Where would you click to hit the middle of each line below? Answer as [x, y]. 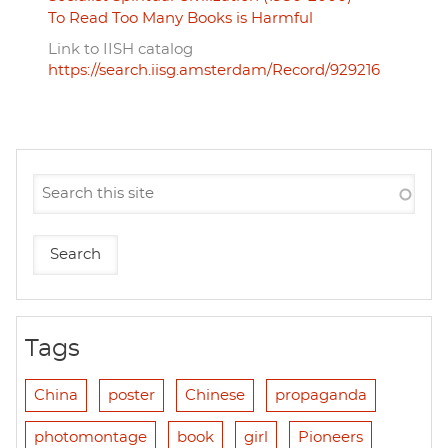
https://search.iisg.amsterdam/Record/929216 [214, 71]
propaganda [321, 396]
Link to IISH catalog [120, 50]
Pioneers [330, 438]
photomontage [90, 438]
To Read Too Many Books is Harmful [180, 19]
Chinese [215, 396]
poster [131, 396]
